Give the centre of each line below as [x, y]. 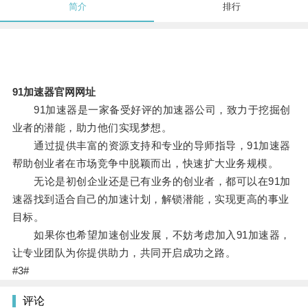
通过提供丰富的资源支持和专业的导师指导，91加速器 [151, 146]
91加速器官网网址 [54, 92]
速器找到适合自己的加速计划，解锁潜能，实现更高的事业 [151, 199]
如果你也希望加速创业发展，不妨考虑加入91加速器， [151, 235]
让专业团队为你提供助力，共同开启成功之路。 [124, 253]
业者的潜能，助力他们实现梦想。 [92, 128]
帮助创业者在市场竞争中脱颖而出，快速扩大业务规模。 [145, 164]
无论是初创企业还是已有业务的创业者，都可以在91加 [151, 181]
